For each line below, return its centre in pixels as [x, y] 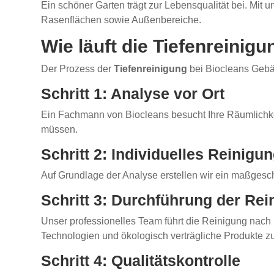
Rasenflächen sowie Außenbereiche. [121, 20]
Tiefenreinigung [151, 69]
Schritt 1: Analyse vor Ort [133, 94]
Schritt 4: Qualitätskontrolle [141, 261]
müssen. [60, 130]
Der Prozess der [78, 69]
